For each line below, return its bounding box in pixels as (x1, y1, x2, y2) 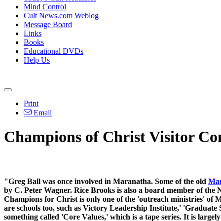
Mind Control (24, 2, 66, 11)
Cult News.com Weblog (24, 11, 99, 20)
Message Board (24, 20, 72, 29)
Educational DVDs (24, 47, 83, 55)
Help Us (24, 56, 50, 64)
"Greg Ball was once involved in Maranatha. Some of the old (4, 177, 208, 185)
